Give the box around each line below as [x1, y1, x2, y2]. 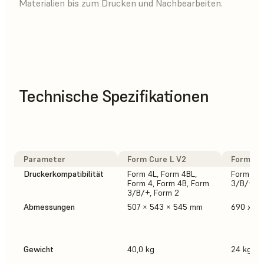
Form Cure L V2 [127, 153, 186, 164]
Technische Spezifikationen [19, 85, 209, 107]
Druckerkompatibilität [24, 168, 104, 179]
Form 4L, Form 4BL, [127, 168, 197, 179]
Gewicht [24, 243, 54, 255]
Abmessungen [24, 201, 75, 212]
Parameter [24, 153, 65, 164]
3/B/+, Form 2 [127, 187, 179, 198]
